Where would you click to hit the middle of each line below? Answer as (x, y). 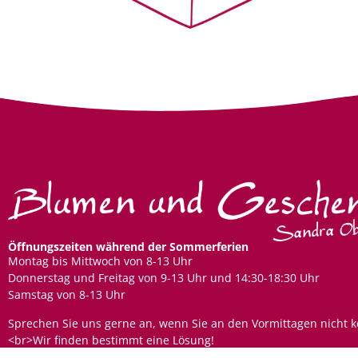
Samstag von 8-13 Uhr (67, 295)
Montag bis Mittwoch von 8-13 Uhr (100, 261)
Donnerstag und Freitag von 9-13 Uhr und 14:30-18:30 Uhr (164, 278)
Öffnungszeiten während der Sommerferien (128, 247)
